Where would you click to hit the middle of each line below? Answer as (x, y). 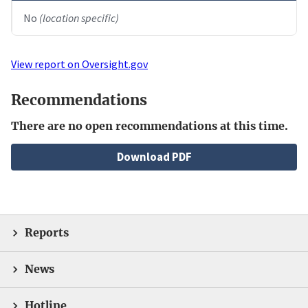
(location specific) (79, 18)
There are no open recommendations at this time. (150, 126)
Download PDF (154, 157)
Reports (47, 233)
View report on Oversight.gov (79, 64)
